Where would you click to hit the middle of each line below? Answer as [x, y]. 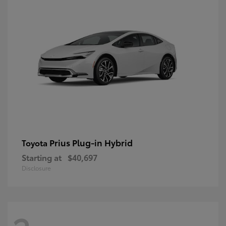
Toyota [36, 143]
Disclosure [36, 168]
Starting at [42, 157]
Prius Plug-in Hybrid [91, 143]
